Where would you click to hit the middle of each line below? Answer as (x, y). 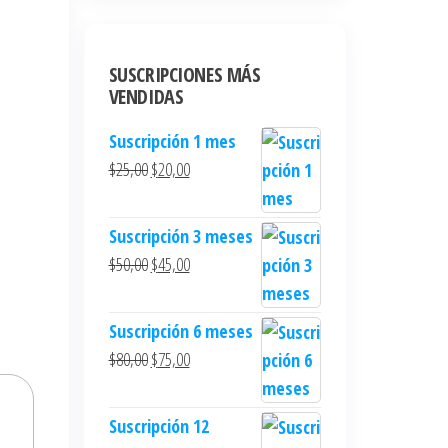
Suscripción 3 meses (180, 236)
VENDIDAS (146, 96)
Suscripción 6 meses (180, 331)
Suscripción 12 (158, 426)
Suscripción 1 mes (172, 141)
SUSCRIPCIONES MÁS (184, 74)
